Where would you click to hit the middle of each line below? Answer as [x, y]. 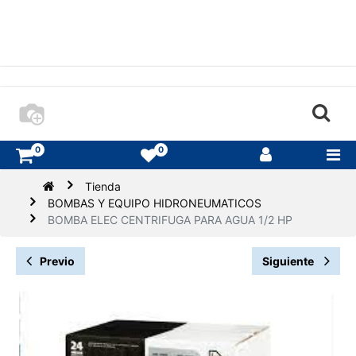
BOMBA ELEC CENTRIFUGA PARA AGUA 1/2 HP [170, 220]
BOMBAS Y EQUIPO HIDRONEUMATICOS [155, 203]
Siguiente [289, 261]
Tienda [103, 187]
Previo [57, 261]
